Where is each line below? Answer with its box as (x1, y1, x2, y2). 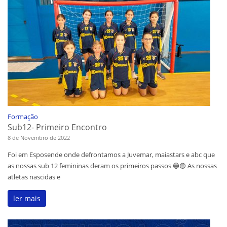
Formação (8, 112, 38, 122)
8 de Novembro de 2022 (8, 134, 70, 142)
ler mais (13, 194, 41, 204)
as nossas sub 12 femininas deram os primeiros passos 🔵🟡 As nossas (8, 161, 217, 171)
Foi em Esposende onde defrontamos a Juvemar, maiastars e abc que (8, 150, 215, 160)
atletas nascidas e (8, 172, 60, 182)
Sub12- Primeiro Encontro (8, 122, 107, 133)
